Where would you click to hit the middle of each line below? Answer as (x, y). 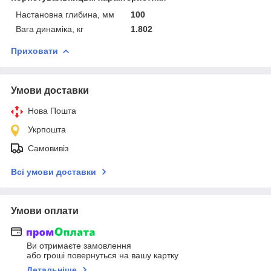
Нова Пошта (52, 110)
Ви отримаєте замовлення (79, 246)
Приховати (34, 51)
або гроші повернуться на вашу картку (103, 256)
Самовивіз (48, 148)
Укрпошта (47, 129)
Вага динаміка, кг (50, 29)
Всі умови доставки (54, 171)
